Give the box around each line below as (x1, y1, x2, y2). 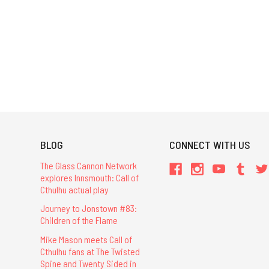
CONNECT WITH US (169, 138, 251, 152)
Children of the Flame (40, 214, 118, 226)
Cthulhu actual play (40, 184, 109, 196)
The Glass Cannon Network (40, 160, 137, 172)
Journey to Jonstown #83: (40, 202, 137, 214)
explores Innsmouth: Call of (40, 172, 139, 184)
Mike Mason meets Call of (40, 233, 132, 245)
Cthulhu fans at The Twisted (40, 245, 140, 257)
